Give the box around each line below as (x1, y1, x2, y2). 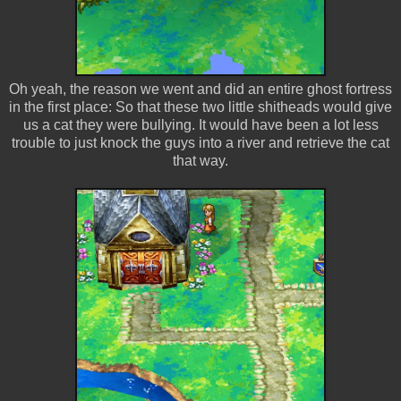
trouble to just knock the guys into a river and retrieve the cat (12, 134, 389, 150)
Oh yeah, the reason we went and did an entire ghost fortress (9, 81, 392, 97)
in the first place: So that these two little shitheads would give (9, 98, 392, 115)
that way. (173, 152, 228, 168)
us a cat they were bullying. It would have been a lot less (22, 116, 379, 132)
